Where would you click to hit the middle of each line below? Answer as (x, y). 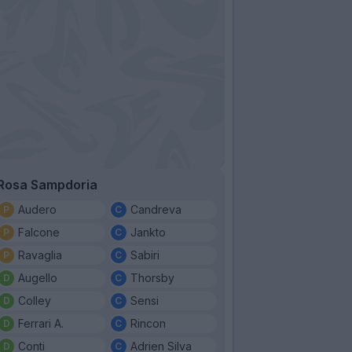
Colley (35, 300)
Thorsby (152, 277)
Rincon (148, 323)
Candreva (156, 209)
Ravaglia (40, 255)
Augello (38, 277)
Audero (37, 209)
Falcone (39, 232)
